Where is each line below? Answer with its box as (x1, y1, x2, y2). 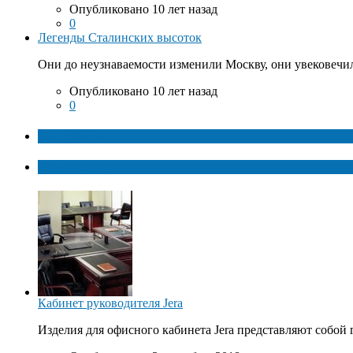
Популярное (38, 160, 107, 174)
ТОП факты (38, 128, 107, 143)
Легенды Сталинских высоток (38, 30, 202, 44)
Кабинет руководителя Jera (38, 296, 183, 310)
